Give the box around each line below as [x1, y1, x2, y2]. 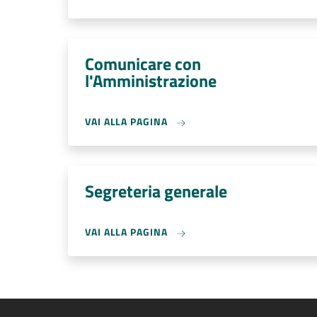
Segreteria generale [85, 178, 227, 204]
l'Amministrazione [85, 68, 217, 93]
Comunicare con [85, 51, 201, 76]
